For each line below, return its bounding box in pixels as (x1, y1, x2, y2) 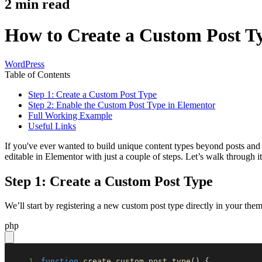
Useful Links (28, 120, 76, 131)
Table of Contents (5, 69, 70, 80)
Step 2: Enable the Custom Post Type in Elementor (28, 99, 215, 110)
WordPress (5, 58, 44, 69)
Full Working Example (28, 110, 112, 120)
